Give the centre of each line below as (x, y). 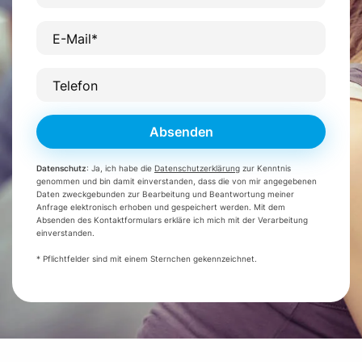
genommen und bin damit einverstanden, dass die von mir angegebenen (177, 181)
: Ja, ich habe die (120, 168)
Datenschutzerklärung (197, 168)
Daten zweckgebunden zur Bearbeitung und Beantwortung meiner (165, 194)
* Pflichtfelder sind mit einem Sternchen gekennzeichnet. (147, 258)
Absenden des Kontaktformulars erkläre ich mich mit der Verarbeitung (172, 219)
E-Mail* (75, 38)
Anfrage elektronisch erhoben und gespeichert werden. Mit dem (161, 206)
